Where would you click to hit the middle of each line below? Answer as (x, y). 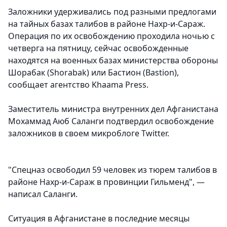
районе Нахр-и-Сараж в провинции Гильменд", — (106, 182)
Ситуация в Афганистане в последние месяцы (99, 219)
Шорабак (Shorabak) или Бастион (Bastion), (93, 73)
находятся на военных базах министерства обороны (113, 61)
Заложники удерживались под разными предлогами (112, 12)
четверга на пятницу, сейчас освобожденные (98, 48)
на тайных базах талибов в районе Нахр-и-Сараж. (107, 24)
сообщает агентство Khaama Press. (78, 85)
